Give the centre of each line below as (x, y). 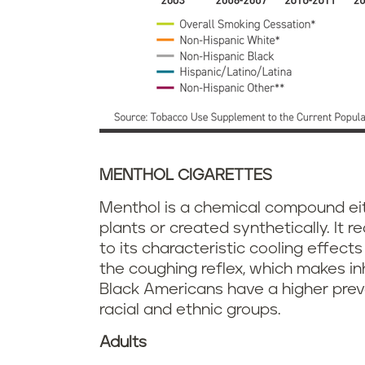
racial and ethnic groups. (190, 310)
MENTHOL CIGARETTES (186, 176)
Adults (123, 343)
